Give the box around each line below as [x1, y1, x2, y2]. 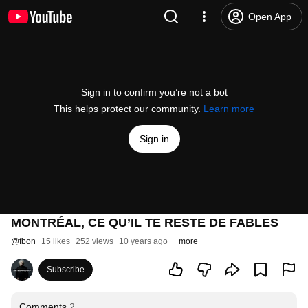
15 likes [41, 236, 70, 246]
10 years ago [119, 236, 168, 246]
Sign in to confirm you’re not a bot [80, 87, 228, 98]
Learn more [203, 103, 254, 114]
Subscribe [47, 265, 85, 274]
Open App [248, 11, 291, 22]
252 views [76, 236, 113, 246]
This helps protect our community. [54, 103, 203, 114]
